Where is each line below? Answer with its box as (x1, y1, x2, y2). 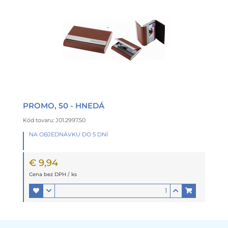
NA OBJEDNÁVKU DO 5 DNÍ (29, 130, 108, 138)
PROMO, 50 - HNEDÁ (23, 100, 104, 110)
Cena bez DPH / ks (29, 170, 77, 178)
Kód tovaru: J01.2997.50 (23, 116, 85, 124)
